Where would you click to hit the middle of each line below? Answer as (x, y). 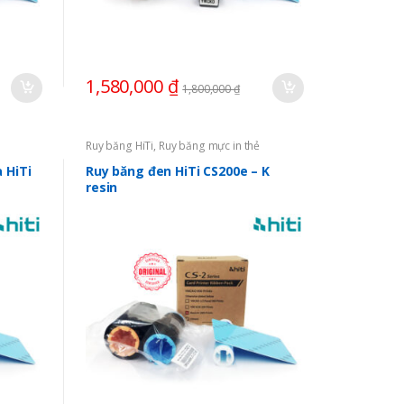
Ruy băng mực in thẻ (209, 146)
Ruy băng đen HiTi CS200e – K (178, 170)
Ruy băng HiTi (119, 146)
